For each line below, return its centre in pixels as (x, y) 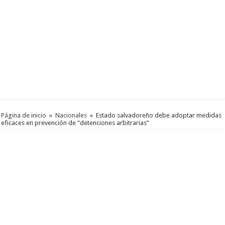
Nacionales (71, 116)
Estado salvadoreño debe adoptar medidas (159, 116)
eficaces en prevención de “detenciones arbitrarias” (75, 123)
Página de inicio (24, 116)
